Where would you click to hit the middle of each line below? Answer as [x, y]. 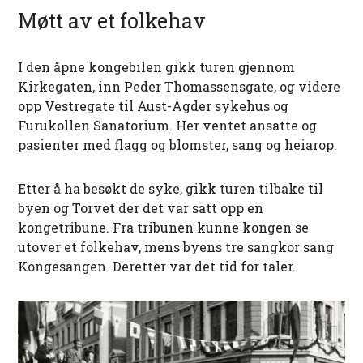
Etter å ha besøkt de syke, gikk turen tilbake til [171, 188]
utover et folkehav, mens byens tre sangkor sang [176, 246]
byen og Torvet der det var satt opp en [141, 207]
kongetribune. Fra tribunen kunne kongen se [164, 227]
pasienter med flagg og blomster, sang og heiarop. [178, 144]
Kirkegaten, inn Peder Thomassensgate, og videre [179, 86]
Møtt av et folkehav [112, 20]
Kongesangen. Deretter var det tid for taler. [157, 266]
